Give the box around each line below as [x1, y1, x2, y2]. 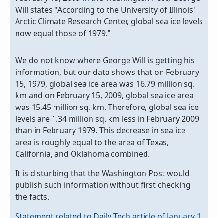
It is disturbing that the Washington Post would [15, 168, 190, 179]
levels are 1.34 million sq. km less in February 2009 [15, 113, 199, 125]
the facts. [15, 191, 49, 202]
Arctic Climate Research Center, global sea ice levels [15, 16, 203, 27]
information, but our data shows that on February [15, 67, 199, 78]
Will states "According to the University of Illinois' [15, 4, 195, 16]
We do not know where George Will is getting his [15, 55, 195, 66]
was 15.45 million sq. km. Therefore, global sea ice [15, 102, 199, 113]
